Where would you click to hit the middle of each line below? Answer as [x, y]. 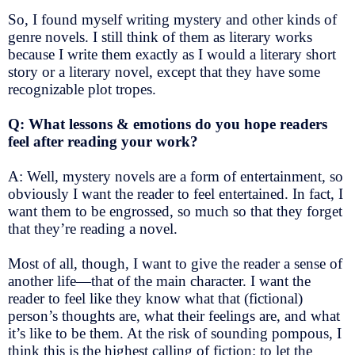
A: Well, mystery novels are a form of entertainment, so [176, 176]
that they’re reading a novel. [95, 228]
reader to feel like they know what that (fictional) [155, 298]
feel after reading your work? [105, 141]
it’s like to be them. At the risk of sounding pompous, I [175, 333]
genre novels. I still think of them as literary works [160, 37]
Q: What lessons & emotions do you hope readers [168, 124]
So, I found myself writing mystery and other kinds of [172, 20]
